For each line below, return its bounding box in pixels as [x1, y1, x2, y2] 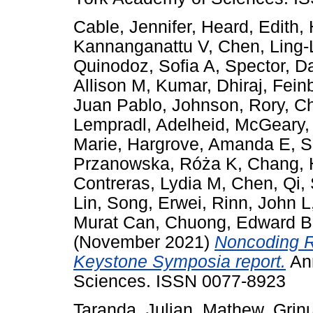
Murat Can [73, 213, 155, 233]
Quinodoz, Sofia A [73, 57, 215, 76]
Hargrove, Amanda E [127, 135, 291, 154]
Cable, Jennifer [73, 17, 191, 37]
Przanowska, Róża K [73, 154, 238, 174]
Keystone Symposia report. [73, 252, 286, 272]
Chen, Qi [231, 174, 300, 194]
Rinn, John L [212, 194, 311, 213]
